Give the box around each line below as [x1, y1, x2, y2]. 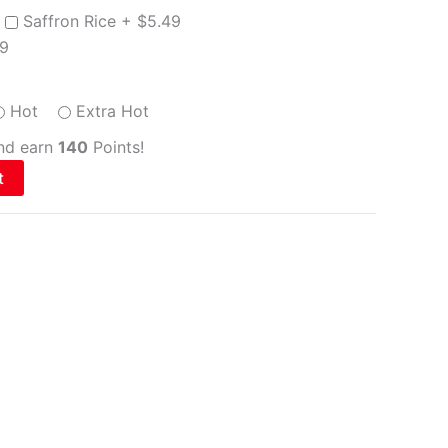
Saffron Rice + [23, 10, 137, 31]
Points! [88, 136, 144, 157]
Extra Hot [76, 100, 149, 121]
